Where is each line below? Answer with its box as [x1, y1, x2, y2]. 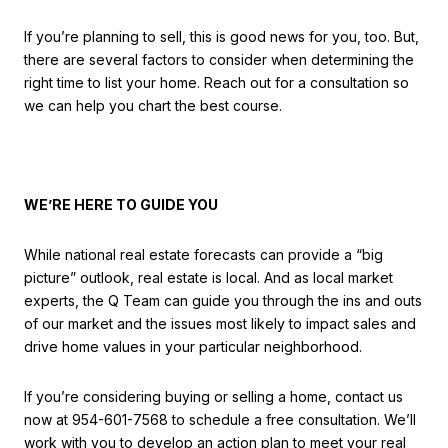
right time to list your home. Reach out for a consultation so [24, 73, 409, 91]
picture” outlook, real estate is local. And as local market [24, 268, 393, 286]
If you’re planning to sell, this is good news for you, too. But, [24, 27, 419, 45]
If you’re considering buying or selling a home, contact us [24, 387, 403, 405]
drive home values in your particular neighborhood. [24, 337, 362, 355]
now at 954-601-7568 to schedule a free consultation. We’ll [24, 410, 416, 428]
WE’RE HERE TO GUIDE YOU [24, 196, 218, 214]
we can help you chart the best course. [24, 96, 282, 114]
